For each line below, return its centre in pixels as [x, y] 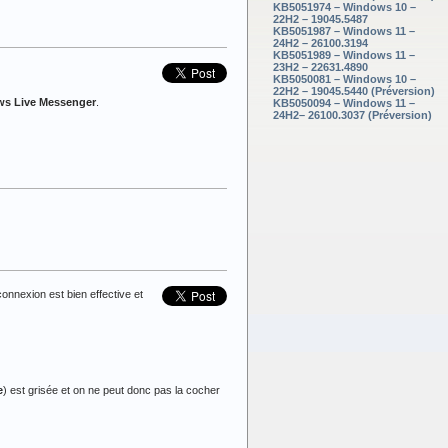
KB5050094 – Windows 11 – [344, 102]
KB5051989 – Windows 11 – [344, 54]
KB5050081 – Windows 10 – [344, 78]
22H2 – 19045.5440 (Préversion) [354, 90]
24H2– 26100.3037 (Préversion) [352, 114]
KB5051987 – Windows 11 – [344, 30]
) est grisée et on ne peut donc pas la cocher [111, 389]
